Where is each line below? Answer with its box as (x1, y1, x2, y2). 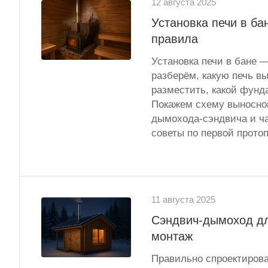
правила (151, 32, 198, 46)
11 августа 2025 (151, 195, 215, 205)
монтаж (151, 230, 193, 243)
